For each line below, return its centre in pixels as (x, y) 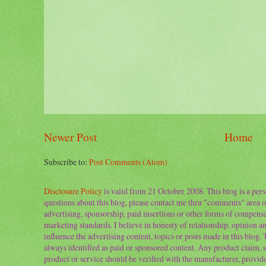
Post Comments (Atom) (128, 162)
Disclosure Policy (73, 191)
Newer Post (70, 137)
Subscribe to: (66, 162)
